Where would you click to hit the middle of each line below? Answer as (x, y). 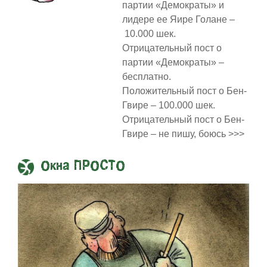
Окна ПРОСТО (83, 166)
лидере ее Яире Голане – (178, 19)
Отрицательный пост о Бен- (183, 119)
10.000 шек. (149, 33)
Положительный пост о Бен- (184, 91)
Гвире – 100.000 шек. (168, 105)
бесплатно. (146, 76)
